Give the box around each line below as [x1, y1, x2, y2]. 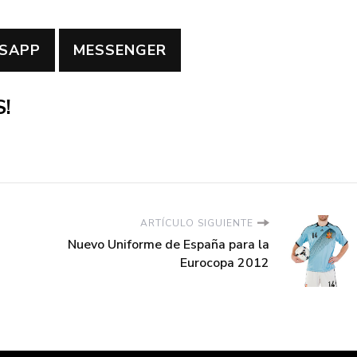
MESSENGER [73, 41, 167, 61]
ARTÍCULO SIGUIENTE [140, 216, 253, 229]
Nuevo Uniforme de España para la [68, 235, 269, 253]
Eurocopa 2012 [180, 253, 269, 272]
